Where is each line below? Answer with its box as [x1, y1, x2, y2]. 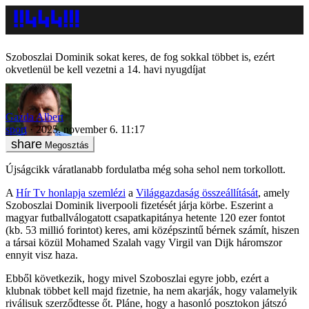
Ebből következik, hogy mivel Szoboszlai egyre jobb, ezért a [6, 272, 269, 284]
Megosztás [45, 139, 89, 150]
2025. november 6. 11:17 [36, 123, 145, 135]
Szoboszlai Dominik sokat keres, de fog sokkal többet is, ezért [6, 51, 275, 63]
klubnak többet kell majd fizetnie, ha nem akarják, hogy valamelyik [6, 284, 297, 297]
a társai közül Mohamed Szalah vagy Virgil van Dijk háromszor [6, 236, 282, 248]
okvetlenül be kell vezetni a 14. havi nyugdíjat [6, 63, 206, 75]
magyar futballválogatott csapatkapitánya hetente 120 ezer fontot [6, 211, 285, 223]
